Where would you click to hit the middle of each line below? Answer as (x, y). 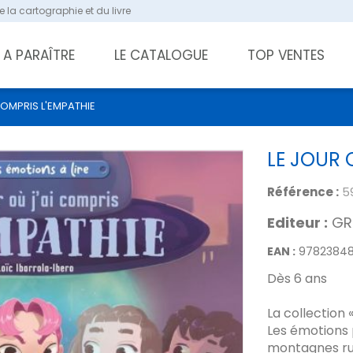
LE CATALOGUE (161, 55)
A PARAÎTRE (39, 55)
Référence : (303, 192)
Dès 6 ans (297, 279)
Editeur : (297, 223)
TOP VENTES (286, 55)
